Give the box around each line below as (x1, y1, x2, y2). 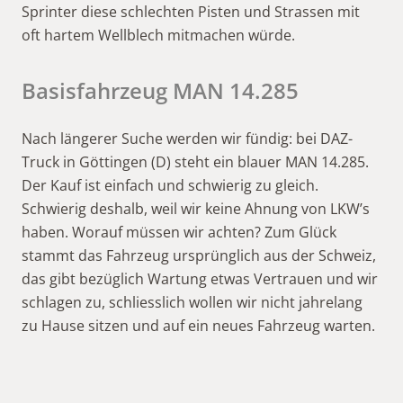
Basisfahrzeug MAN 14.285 (22, 76, 299, 105)
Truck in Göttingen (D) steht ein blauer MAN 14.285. (22, 152, 369, 172)
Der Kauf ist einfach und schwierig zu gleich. (22, 175, 318, 195)
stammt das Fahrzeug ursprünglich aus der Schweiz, (22, 246, 376, 265)
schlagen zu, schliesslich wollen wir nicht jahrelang (22, 292, 363, 312)
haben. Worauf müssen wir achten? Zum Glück (22, 222, 336, 242)
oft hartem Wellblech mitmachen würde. (22, 25, 295, 45)
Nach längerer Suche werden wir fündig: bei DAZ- (22, 129, 353, 148)
